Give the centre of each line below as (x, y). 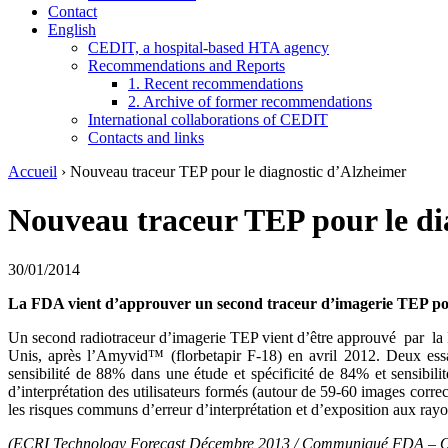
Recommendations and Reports (186, 65)
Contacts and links (146, 137)
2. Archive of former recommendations (250, 101)
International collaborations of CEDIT (208, 119)
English (72, 29)
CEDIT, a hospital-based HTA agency (208, 47)
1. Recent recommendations (215, 83)
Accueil (32, 171)
